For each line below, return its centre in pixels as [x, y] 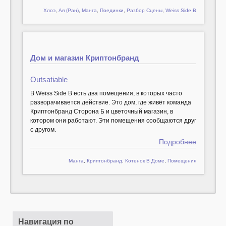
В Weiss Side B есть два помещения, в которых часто [106, 93]
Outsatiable [49, 79]
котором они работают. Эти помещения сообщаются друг [113, 120]
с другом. [44, 129]
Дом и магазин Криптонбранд [84, 58]
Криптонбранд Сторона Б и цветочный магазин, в [101, 111]
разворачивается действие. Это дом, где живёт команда [110, 102]
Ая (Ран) [68, 11]
